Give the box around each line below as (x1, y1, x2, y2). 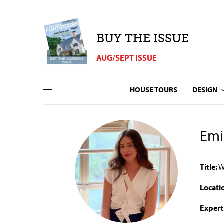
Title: (199, 162, 217, 172)
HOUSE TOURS (129, 85, 177, 94)
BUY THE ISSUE (96, 30, 189, 45)
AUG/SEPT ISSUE (96, 51, 157, 63)
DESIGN (192, 85, 217, 94)
